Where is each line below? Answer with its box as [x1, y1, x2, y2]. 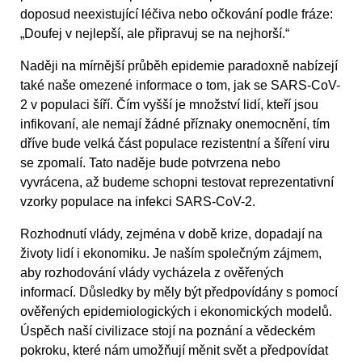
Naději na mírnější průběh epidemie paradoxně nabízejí [20, 58, 338, 73]
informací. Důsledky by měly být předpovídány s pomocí [20, 284, 338, 299]
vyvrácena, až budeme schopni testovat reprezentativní [20, 175, 334, 189]
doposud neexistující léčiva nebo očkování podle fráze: [20, 6, 333, 21]
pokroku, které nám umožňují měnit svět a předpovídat [20, 343, 328, 357]
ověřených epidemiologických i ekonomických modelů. [20, 304, 332, 318]
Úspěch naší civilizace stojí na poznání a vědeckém [20, 323, 315, 338]
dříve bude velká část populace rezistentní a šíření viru [20, 136, 330, 150]
